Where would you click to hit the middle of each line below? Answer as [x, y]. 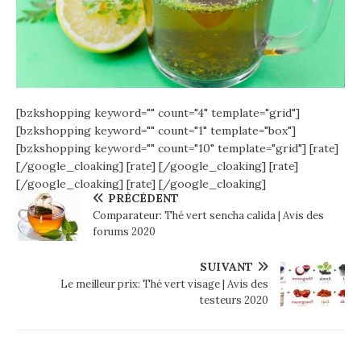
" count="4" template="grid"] [225, 113]
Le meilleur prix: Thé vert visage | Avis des [164, 284]
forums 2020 [124, 232]
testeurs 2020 [234, 301]
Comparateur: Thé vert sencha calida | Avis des [208, 216]
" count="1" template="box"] [223, 131]
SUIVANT [226, 267]
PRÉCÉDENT [143, 199]
